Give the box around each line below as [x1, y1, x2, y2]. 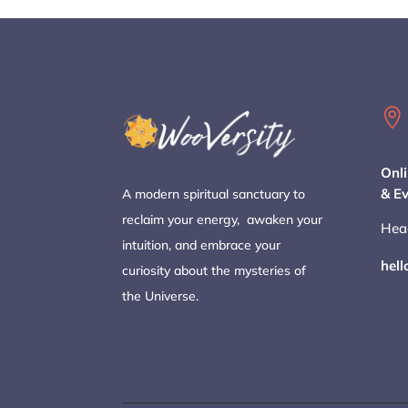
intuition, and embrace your [122, 236, 281, 253]
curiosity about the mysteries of [122, 261, 307, 279]
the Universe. [122, 287, 199, 304]
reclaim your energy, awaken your [122, 210, 323, 228]
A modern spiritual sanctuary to [122, 185, 306, 202]
